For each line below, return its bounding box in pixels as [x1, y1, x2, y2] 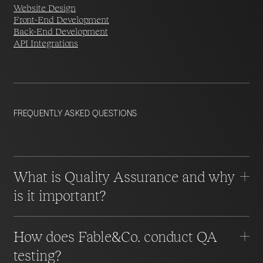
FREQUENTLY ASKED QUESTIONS [13, 109, 138, 119]
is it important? [13, 187, 106, 204]
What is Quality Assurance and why [13, 168, 235, 185]
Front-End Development [13, 15, 109, 25]
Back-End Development [13, 26, 108, 37]
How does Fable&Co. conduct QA [13, 228, 217, 245]
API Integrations [13, 38, 78, 49]
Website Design [13, 3, 76, 14]
